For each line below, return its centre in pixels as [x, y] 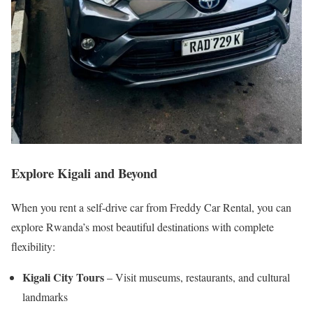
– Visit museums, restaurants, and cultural [197, 277]
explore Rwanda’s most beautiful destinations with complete [143, 227]
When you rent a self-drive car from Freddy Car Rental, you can [151, 208]
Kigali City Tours [63, 277]
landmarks [45, 297]
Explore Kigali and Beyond [84, 173]
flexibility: [33, 247]
